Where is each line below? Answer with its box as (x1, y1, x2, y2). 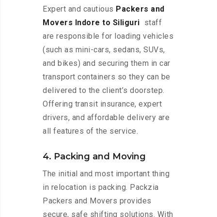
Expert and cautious (43, 4, 116, 14)
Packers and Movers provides (43, 196, 152, 206)
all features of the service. (43, 126, 138, 136)
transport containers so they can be (43, 72, 170, 82)
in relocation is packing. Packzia (43, 183, 159, 192)
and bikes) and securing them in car (43, 59, 170, 68)
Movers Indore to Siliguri (43, 18, 142, 28)
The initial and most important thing (43, 169, 170, 179)
